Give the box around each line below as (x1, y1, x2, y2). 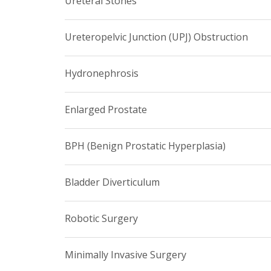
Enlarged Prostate (65, 102, 147, 116)
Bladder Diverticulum (65, 175, 160, 189)
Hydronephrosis (65, 66, 139, 80)
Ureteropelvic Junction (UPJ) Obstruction (65, 30, 248, 44)
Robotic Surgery (65, 211, 138, 225)
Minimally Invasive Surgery (65, 247, 186, 261)
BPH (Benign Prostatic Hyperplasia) (65, 139, 226, 152)
